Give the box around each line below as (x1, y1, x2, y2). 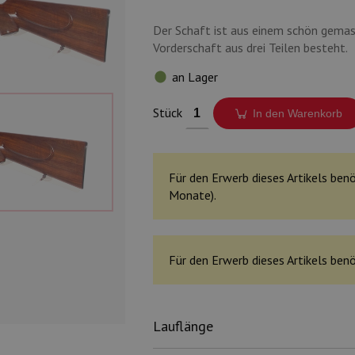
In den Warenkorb (253, 107, 343, 120)
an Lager (171, 69, 218, 85)
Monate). (168, 187, 216, 203)
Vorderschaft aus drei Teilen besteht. (152, 40, 348, 55)
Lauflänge (152, 317, 213, 335)
